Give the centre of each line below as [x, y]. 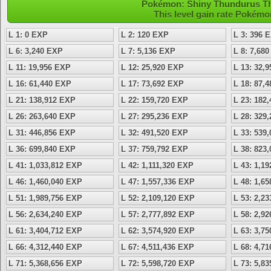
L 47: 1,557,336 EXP [158, 182]
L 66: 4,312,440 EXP [45, 247]
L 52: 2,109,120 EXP [158, 198]
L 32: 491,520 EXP [155, 133]
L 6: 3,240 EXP [36, 51]
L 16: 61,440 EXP [40, 84]
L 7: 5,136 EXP [148, 51]
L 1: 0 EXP [28, 35]
